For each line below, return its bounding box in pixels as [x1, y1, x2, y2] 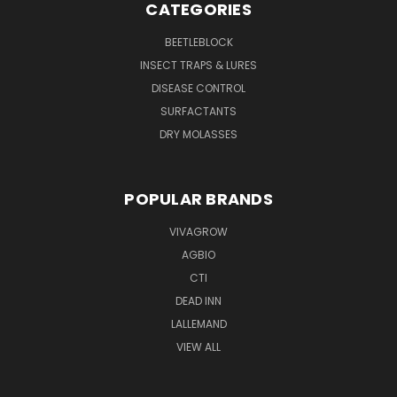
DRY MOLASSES [160, 126, 237, 142]
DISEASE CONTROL [152, 80, 245, 96]
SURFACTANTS [160, 103, 237, 119]
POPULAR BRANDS [124, 187, 273, 210]
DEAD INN [175, 292, 222, 308]
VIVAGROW [169, 223, 228, 239]
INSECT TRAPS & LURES [140, 57, 257, 73]
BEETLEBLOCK [164, 34, 233, 50]
